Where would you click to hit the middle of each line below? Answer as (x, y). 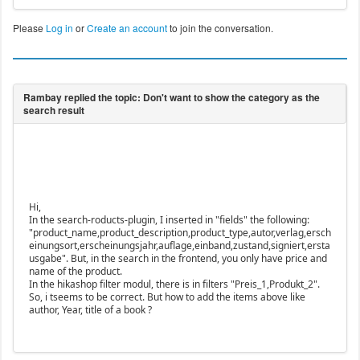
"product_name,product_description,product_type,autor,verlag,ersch (180, 233)
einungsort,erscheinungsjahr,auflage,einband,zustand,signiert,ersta (179, 246)
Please (29, 28)
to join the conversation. (220, 28)
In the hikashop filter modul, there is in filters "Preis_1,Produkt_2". (174, 284)
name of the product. (75, 272)
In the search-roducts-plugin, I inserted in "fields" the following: (169, 220)
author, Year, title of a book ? (90, 310)
